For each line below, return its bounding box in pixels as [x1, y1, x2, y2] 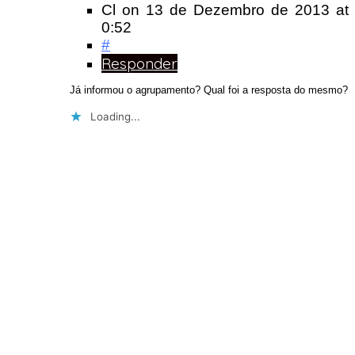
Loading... [90, 110, 140, 124]
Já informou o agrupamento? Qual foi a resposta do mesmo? [70, 84, 348, 97]
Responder [101, 53, 177, 73]
